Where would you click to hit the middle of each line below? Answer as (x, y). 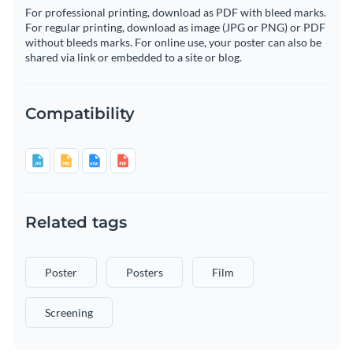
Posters (145, 273)
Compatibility (80, 114)
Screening (69, 313)
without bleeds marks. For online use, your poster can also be (173, 43)
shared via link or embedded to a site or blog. (134, 58)
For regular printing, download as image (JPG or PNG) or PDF (175, 28)
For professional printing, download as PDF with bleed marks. (176, 13)
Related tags (76, 223)
